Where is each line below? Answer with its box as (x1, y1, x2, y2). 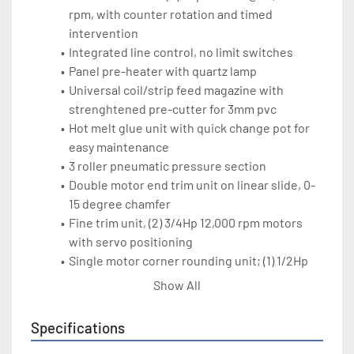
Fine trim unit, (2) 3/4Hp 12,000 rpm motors (68, 215, 303, 231)
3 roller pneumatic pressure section (68, 158, 266, 174)
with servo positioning (69, 234, 193, 250)
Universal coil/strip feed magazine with (68, 82, 284, 98)
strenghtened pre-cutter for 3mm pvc (69, 101, 277, 117)
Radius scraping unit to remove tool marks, (68, 291, 305, 307)
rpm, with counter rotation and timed (69, 6, 273, 22)
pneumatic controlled (69, 310, 188, 326)
